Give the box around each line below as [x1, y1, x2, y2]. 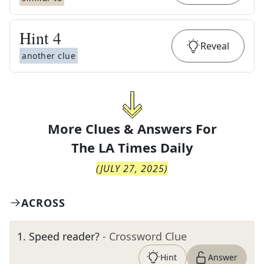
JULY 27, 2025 [100, 162, 164, 175]
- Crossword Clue [103, 229, 187, 243]
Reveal [200, 39, 229, 52]
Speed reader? [29, 229, 100, 243]
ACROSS [21, 196, 65, 210]
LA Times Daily [98, 138, 193, 156]
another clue [22, 50, 75, 61]
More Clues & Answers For [47, 120, 217, 137]
